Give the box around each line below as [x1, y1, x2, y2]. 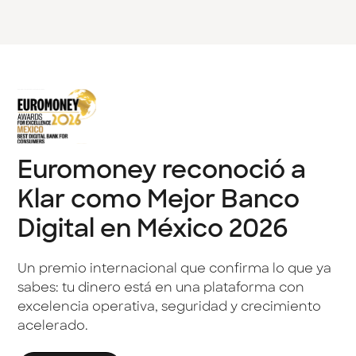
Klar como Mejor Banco [17, 189, 300, 215]
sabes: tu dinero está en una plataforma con [17, 281, 305, 295]
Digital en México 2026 [17, 219, 289, 244]
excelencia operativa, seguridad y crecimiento [17, 300, 322, 314]
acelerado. [17, 319, 89, 333]
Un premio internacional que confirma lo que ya [17, 262, 332, 276]
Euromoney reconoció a [17, 160, 307, 185]
